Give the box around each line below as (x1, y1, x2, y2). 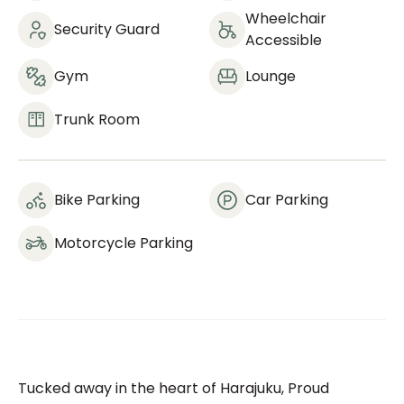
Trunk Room (54, 109, 140, 130)
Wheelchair (245, 8, 326, 29)
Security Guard (54, 19, 160, 40)
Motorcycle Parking (54, 233, 193, 253)
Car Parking (245, 189, 328, 210)
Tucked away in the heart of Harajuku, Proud (18, 378, 329, 399)
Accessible (245, 30, 322, 50)
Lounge (245, 66, 296, 87)
